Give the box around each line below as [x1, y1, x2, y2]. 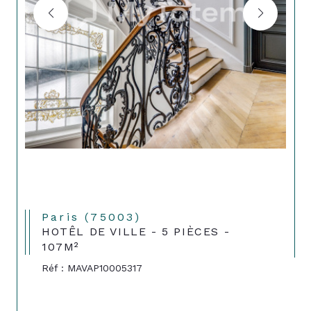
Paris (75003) [51, 210, 142, 224]
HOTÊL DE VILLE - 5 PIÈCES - [42, 225, 230, 238]
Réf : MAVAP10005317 [42, 262, 142, 274]
